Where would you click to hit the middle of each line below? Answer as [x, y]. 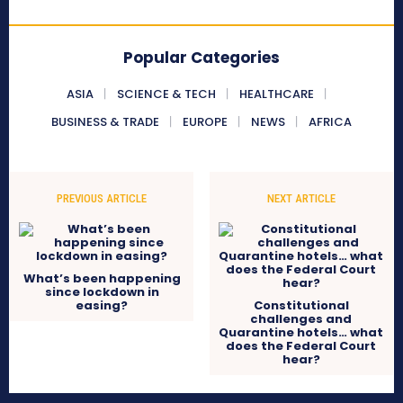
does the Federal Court [301, 346]
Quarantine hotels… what [301, 333]
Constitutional [301, 306]
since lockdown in [102, 292]
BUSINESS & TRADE [105, 122]
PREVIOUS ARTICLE [102, 199]
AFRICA [330, 122]
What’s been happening [102, 279]
